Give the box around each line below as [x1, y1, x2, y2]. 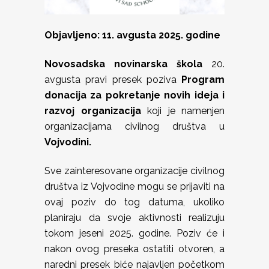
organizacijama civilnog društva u [44, 121, 225, 132]
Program [181, 74, 225, 85]
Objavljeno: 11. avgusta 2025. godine [44, 29, 220, 41]
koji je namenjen [147, 105, 225, 116]
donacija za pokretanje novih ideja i [44, 89, 225, 101]
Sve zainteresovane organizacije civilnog [44, 165, 225, 177]
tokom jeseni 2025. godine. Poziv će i [44, 228, 225, 239]
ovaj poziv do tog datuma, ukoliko [44, 196, 225, 208]
